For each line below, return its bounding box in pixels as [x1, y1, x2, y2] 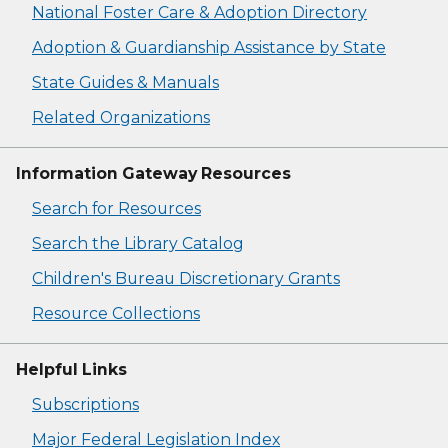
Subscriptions [32, 395, 139, 415]
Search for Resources [32, 199, 201, 219]
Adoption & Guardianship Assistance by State [32, 38, 386, 58]
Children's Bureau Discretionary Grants [32, 269, 340, 289]
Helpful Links [16, 360, 127, 380]
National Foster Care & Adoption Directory [32, 3, 367, 23]
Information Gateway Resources [16, 164, 291, 184]
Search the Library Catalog [32, 234, 244, 254]
